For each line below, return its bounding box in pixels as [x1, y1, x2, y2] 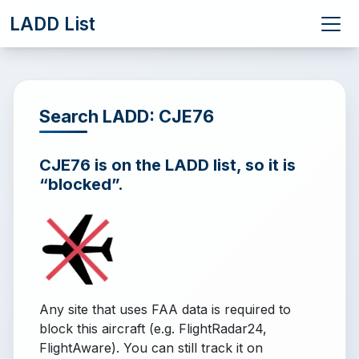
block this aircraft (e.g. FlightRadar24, [39, 321, 267, 337]
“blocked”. [39, 175, 123, 194]
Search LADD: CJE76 [39, 106, 214, 127]
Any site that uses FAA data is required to [39, 301, 291, 317]
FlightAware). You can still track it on [39, 340, 263, 356]
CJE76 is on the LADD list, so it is [39, 155, 296, 175]
